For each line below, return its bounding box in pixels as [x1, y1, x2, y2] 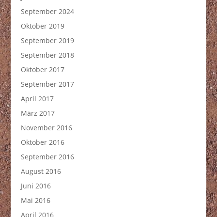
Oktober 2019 [20, 21, 64, 31]
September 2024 [20, 7, 74, 16]
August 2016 [20, 167, 61, 176]
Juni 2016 [20, 181, 51, 190]
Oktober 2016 [20, 138, 64, 147]
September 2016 [20, 152, 74, 161]
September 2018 [20, 50, 74, 60]
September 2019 [20, 36, 74, 45]
